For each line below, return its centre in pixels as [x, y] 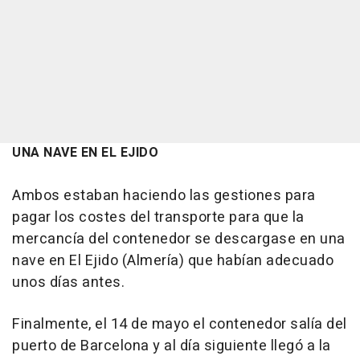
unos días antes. [68, 283]
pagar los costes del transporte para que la [158, 218]
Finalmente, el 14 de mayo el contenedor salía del [180, 325]
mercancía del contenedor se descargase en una [179, 239]
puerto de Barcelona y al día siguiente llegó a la [172, 346]
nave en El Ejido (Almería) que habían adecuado [173, 261]
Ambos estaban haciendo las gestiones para [164, 196]
